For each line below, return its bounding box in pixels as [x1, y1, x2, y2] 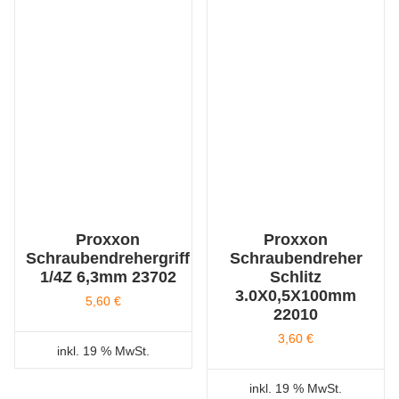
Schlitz [270, 267, 322, 286]
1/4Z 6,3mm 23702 [39, 267, 176, 286]
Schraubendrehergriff [26, 248, 190, 267]
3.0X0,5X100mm [235, 286, 357, 305]
